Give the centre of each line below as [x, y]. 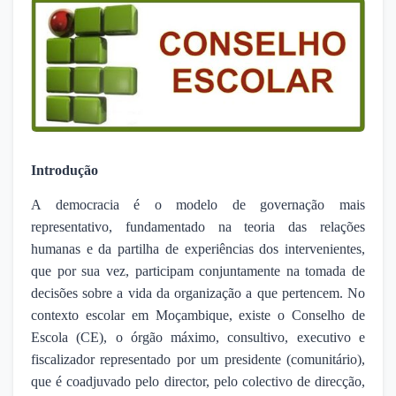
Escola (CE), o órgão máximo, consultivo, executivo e [198, 337]
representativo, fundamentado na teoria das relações [198, 226]
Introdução [65, 171]
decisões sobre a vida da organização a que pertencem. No [198, 293]
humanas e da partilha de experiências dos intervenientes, [198, 248]
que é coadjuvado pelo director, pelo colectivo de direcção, [198, 381]
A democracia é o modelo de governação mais [198, 204]
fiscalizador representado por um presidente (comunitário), [198, 359]
